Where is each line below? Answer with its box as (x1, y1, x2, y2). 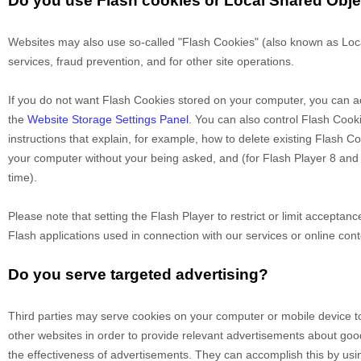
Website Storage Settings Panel (27, 113, 189, 127)
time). (8, 171, 37, 185)
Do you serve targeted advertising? (8, 266, 268, 284)
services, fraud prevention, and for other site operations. (8, 55, 294, 68)
